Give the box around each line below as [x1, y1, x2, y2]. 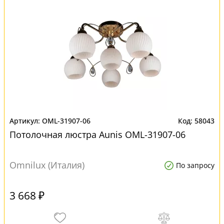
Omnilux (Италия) [9, 159, 84, 171]
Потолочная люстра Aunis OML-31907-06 [9, 128, 185, 140]
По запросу [176, 160, 214, 170]
